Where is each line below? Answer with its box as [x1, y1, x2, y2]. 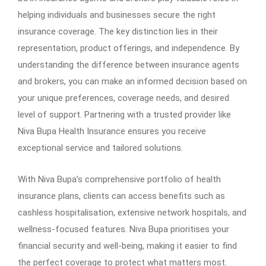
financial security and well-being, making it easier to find [18, 240, 237, 251]
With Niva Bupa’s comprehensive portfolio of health [18, 173, 221, 185]
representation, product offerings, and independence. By [18, 42, 239, 53]
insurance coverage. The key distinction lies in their [18, 26, 218, 37]
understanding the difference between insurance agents [18, 59, 239, 70]
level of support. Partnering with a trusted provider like [18, 109, 231, 120]
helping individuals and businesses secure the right [18, 9, 216, 20]
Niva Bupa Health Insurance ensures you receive [18, 125, 206, 137]
